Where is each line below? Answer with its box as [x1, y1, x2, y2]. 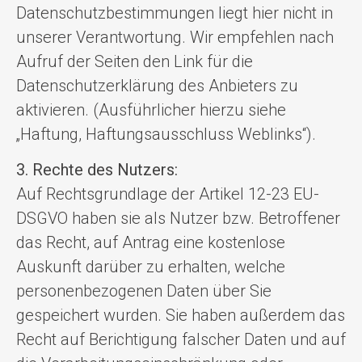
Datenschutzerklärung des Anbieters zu [16, 75, 298, 95]
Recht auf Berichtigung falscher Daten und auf [16, 329, 346, 349]
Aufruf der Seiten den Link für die [16, 51, 253, 71]
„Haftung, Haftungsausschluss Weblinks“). [16, 124, 316, 144]
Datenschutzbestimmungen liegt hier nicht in [16, 2, 333, 23]
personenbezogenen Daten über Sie [16, 280, 271, 301]
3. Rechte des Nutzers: [16, 159, 178, 179]
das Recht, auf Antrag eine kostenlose [16, 232, 285, 252]
